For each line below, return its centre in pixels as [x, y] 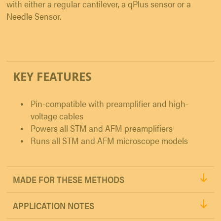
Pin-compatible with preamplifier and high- [110, 104]
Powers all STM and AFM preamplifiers [102, 128]
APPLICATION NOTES [54, 206]
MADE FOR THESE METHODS [69, 180]
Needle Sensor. [34, 16]
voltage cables [57, 116]
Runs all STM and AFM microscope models [109, 141]
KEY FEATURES [52, 76]
